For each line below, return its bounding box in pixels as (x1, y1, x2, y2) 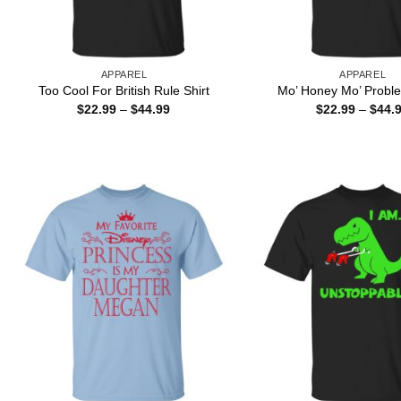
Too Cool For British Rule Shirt (38, 83, 209, 98)
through (169, 138, 214, 153)
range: (169, 113, 207, 128)
